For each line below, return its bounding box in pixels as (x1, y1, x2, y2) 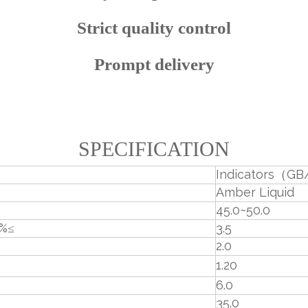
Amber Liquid (216, 185, 294, 199)
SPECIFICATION (78, 137, 230, 160)
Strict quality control (77, 19, 231, 37)
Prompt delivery (93, 55, 214, 74)
